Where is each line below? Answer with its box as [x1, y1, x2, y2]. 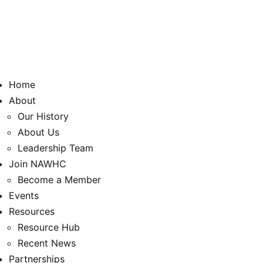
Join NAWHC [9, 158, 66, 170]
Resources [9, 205, 55, 217]
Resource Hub [18, 221, 80, 233]
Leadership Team [18, 142, 93, 154]
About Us [18, 126, 59, 138]
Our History [18, 110, 69, 122]
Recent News [18, 237, 76, 249]
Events [9, 190, 39, 201]
